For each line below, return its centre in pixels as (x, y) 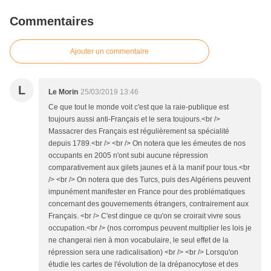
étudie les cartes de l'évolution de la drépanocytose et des (143, 265)
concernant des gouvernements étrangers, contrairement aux (149, 204)
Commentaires (52, 21)
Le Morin (63, 92)
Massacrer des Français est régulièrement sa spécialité (139, 132)
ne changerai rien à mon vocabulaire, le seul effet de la (139, 240)
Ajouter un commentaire (109, 52)
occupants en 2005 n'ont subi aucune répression (128, 156)
